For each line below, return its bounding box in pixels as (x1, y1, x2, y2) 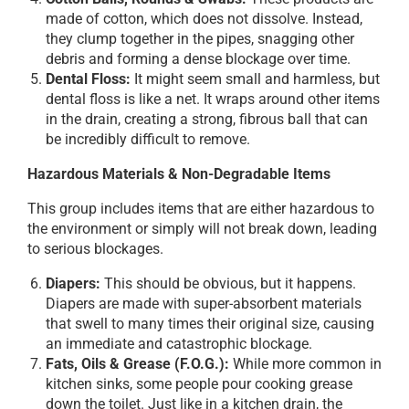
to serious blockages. (27, 240, 163, 258)
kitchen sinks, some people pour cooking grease (46, 375, 352, 393)
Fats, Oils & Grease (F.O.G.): (46, 355, 229, 373)
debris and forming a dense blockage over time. (46, 50, 351, 68)
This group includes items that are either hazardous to (27, 200, 374, 218)
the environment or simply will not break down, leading (27, 220, 377, 238)
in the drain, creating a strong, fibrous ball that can (46, 110, 368, 129)
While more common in (229, 355, 382, 373)
